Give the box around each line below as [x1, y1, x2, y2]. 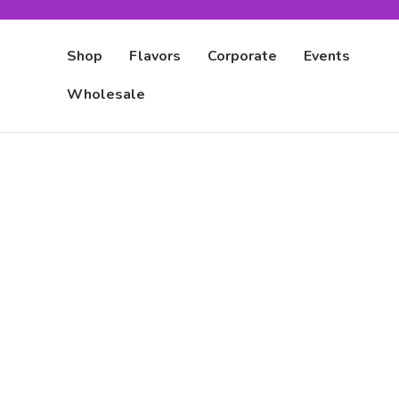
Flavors [129, 46, 181, 66]
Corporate [208, 46, 277, 66]
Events [304, 46, 350, 66]
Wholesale [67, 85, 145, 104]
